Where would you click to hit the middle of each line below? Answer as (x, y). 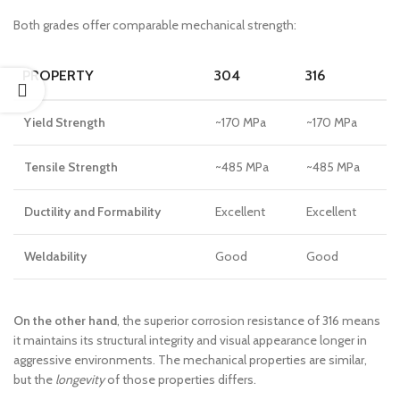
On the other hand (65, 321)
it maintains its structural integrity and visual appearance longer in (190, 340)
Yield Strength (65, 122)
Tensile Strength (71, 167)
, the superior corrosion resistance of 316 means (249, 321)
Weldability (55, 256)
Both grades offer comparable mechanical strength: (155, 25)
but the (34, 379)
